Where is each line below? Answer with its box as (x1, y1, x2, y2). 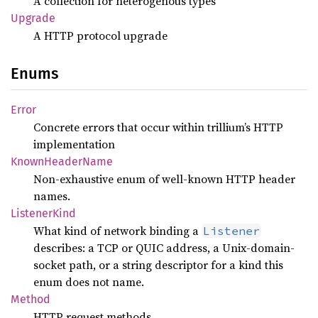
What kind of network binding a (33, 223, 202, 238)
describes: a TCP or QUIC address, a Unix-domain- (33, 240, 295, 256)
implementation (33, 136, 115, 152)
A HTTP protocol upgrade (33, 28, 168, 43)
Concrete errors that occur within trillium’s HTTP (33, 119, 283, 135)
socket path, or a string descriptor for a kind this (33, 257, 283, 273)
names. (33, 188, 70, 204)
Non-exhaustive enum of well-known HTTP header (33, 171, 295, 187)
